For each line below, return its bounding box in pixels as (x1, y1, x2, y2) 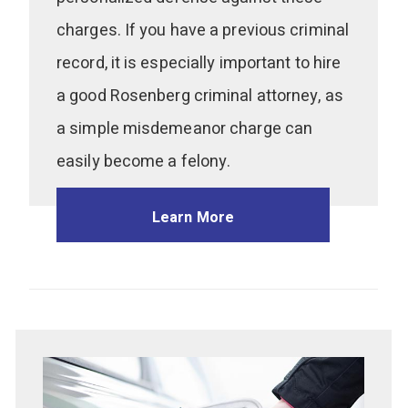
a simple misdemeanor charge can (56, 117, 313, 142)
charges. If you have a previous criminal (56, 18, 350, 44)
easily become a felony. (56, 149, 231, 175)
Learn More (152, 207, 234, 229)
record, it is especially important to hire (56, 51, 342, 76)
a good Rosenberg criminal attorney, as (56, 84, 343, 109)
